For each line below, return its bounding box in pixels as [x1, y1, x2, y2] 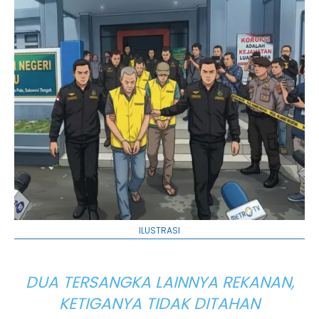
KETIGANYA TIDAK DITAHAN [59, 292, 260, 315]
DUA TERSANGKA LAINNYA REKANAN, [25, 271, 294, 293]
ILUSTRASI [139, 224, 180, 236]
